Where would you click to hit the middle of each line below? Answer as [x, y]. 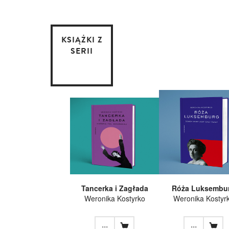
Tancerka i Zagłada [114, 188]
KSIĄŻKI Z [82, 40]
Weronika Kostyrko [114, 198]
